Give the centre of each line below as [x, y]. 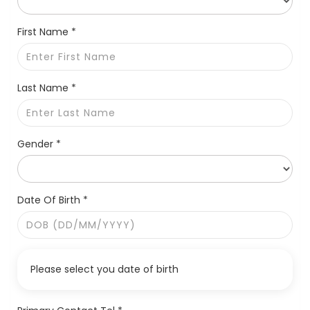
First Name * [47, 32]
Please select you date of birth [104, 270]
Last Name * [47, 88]
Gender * [39, 144]
